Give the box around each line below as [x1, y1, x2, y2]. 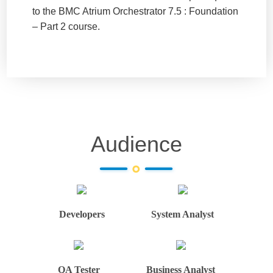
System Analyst [151, 208, 214, 219]
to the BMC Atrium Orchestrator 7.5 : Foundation [32, 5, 239, 16]
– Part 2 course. [32, 21, 101, 32]
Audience [91, 131, 182, 157]
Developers [58, 208, 105, 219]
